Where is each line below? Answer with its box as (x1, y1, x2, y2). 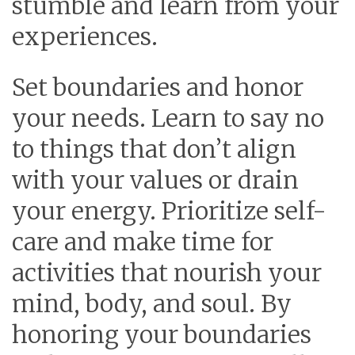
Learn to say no (146, 103, 324, 134)
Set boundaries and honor (12, 72, 303, 103)
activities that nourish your (12, 258, 322, 288)
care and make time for (12, 227, 273, 258)
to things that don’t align (12, 134, 296, 165)
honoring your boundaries (12, 319, 311, 350)
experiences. (12, 21, 158, 52)
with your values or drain (12, 165, 299, 196)
